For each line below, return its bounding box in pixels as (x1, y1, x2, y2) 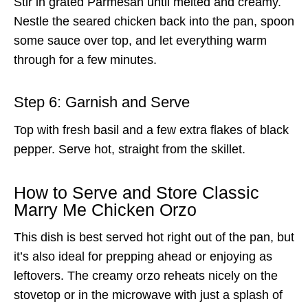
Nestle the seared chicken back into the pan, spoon (14, 14, 294, 28)
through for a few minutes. (14, 52, 157, 67)
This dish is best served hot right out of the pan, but (14, 230, 294, 244)
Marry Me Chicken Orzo (14, 200, 197, 220)
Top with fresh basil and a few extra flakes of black (14, 122, 289, 137)
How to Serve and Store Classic (14, 183, 259, 203)
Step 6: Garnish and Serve (14, 93, 190, 111)
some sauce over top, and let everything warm (14, 33, 267, 47)
